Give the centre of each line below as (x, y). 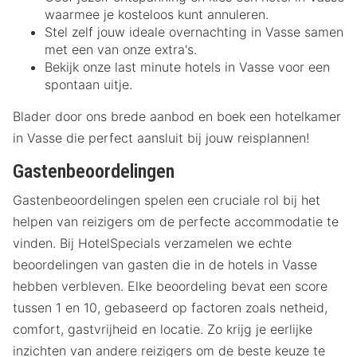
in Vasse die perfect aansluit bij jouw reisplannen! (161, 137)
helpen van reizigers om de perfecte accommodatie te (176, 222)
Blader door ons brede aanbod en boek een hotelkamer (177, 116)
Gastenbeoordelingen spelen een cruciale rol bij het (167, 200)
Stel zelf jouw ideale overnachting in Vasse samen (194, 31)
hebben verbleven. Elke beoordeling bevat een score (170, 286)
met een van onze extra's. (121, 49)
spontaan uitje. (88, 84)
